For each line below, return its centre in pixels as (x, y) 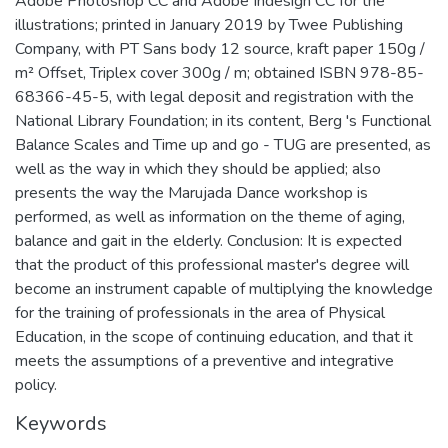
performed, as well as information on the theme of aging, (210, 216)
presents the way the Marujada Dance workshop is (191, 192)
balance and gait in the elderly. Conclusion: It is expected (208, 240)
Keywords (61, 423)
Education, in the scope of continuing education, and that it (214, 336)
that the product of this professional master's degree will (212, 264)
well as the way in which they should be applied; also (198, 168)
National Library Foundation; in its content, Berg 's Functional (223, 120)
